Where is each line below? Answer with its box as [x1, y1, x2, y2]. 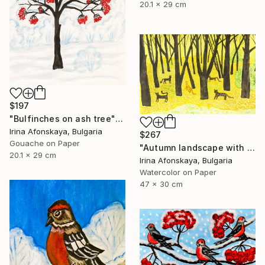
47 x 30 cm [140, 179, 183, 189]
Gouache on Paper [9, 138, 80, 148]
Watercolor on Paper [140, 167, 216, 177]
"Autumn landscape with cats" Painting [247, 142, 255, 153]
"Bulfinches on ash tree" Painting [115, 113, 123, 124]
